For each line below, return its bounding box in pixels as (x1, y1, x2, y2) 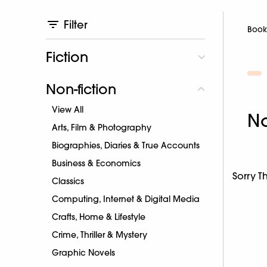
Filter (64, 17, 88, 32)
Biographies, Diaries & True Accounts (52, 139, 200, 151)
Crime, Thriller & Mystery (52, 229, 147, 240)
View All (52, 104, 83, 115)
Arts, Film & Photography (52, 122, 151, 133)
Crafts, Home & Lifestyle (52, 211, 145, 222)
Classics (52, 175, 84, 187)
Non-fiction (46, 80, 116, 98)
